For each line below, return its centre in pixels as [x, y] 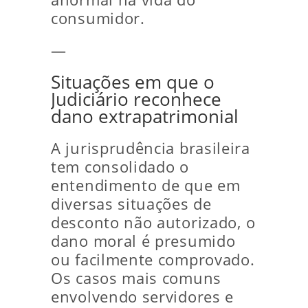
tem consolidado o [120, 167]
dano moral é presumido [143, 241]
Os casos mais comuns [136, 278]
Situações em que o [133, 82]
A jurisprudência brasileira [151, 148]
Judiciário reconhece [136, 99]
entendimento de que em [146, 185]
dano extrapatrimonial [145, 117]
